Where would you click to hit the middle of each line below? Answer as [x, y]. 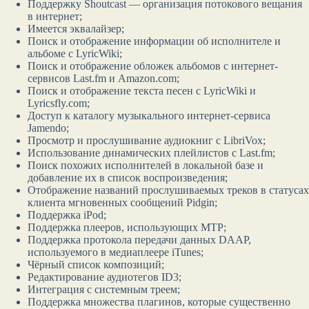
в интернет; [55, 17]
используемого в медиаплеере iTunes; [116, 252]
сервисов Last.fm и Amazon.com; [103, 79]
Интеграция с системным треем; [104, 290]
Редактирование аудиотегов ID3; [104, 277]
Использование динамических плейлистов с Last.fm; [151, 153]
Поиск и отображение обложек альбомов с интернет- [153, 66]
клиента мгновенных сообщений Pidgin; [122, 203]
